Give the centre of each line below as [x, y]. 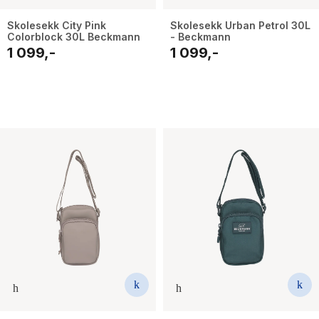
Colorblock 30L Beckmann [74, 37]
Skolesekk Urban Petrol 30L [240, 26]
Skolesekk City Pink [57, 26]
